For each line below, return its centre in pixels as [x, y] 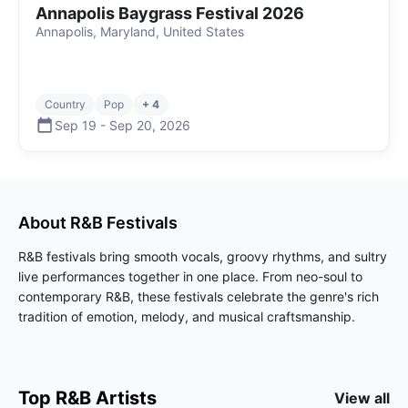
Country [65, 104]
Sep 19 [76, 125]
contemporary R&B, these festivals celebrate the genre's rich [199, 296]
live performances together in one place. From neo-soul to [190, 276]
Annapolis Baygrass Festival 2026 [170, 13]
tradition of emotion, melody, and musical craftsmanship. [187, 316]
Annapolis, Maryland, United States [140, 31]
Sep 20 [131, 125]
